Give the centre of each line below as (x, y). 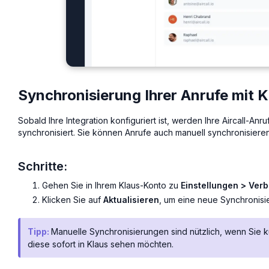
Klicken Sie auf (73, 200)
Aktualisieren (131, 200)
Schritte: (43, 166)
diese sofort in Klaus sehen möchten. (101, 244)
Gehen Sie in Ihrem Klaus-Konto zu (111, 185)
